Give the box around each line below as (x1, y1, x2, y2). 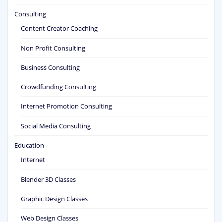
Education (14, 140, 44, 150)
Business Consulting (21, 62, 80, 72)
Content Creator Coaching (21, 24, 98, 33)
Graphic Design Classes (21, 194, 88, 203)
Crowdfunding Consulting (21, 82, 96, 92)
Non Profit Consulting (21, 43, 85, 53)
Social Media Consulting (21, 121, 91, 130)
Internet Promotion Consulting (21, 102, 112, 111)
